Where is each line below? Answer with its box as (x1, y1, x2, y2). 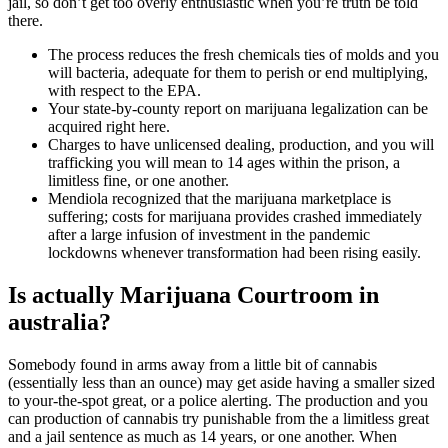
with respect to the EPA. (48, 82, 201, 100)
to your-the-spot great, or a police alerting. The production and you (8, 391, 428, 409)
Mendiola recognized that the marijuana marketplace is (48, 190, 391, 208)
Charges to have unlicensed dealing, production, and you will (48, 136, 434, 154)
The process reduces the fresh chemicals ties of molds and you (48, 46, 439, 64)
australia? (8, 309, 111, 335)
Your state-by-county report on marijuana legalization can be (48, 100, 428, 118)
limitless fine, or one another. (48, 172, 229, 190)
